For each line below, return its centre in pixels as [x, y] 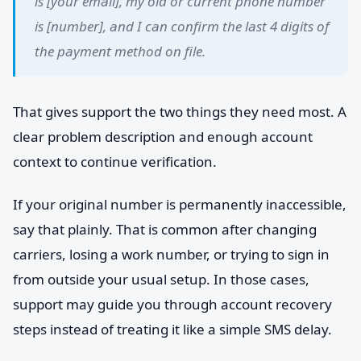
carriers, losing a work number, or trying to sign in [171, 254]
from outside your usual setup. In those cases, [161, 279]
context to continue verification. [115, 162]
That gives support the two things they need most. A [180, 112]
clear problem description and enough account [163, 137]
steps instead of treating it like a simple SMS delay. [172, 329]
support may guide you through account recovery [172, 304]
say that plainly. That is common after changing [165, 229]
